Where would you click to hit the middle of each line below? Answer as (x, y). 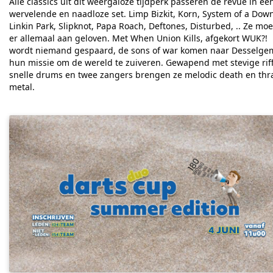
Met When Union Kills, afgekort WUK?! (190, 38)
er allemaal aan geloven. (61, 38)
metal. (22, 87)
